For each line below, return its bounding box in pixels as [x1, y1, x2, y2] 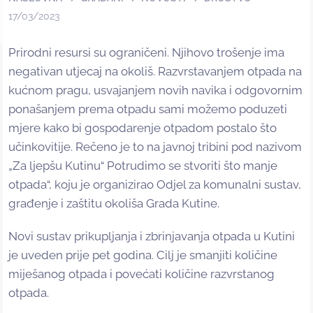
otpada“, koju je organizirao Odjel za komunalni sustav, [8, 177, 301, 191]
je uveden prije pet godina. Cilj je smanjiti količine [8, 247, 277, 262]
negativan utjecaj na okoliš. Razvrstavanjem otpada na [8, 64, 302, 78]
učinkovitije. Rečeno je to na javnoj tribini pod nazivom [8, 139, 302, 154]
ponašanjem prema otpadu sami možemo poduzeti [8, 101, 287, 116]
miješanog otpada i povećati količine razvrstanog [8, 266, 275, 281]
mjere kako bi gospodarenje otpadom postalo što [8, 120, 277, 135]
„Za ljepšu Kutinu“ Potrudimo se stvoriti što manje [8, 158, 277, 173]
